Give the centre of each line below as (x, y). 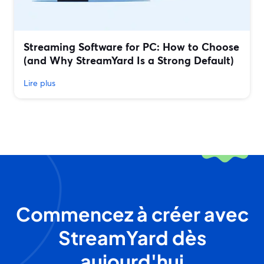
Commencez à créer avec (132, 214)
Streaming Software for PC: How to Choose (131, 47)
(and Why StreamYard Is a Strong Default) (129, 60)
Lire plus (39, 83)
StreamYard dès (132, 238)
